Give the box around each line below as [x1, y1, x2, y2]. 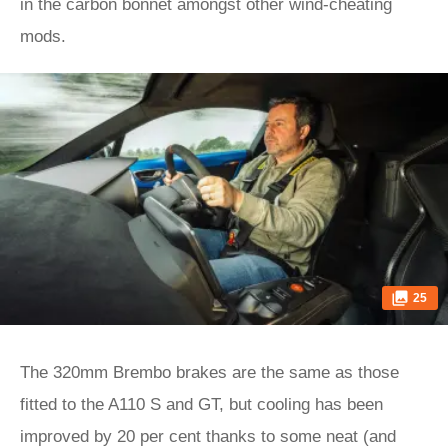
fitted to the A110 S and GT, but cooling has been [20, 395, 383, 414]
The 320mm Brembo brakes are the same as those [20, 363, 399, 382]
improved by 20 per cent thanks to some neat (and [20, 427, 396, 446]
